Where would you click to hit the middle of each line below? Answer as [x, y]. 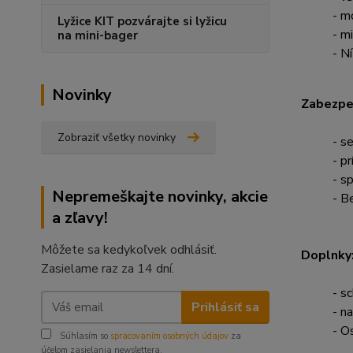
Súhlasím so [84, 336]
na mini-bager [98, 35]
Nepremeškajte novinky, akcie [160, 197]
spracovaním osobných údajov [169, 336]
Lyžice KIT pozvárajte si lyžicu [142, 21]
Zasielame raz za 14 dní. [108, 269]
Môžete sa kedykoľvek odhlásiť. [129, 250]
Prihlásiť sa [225, 307]
